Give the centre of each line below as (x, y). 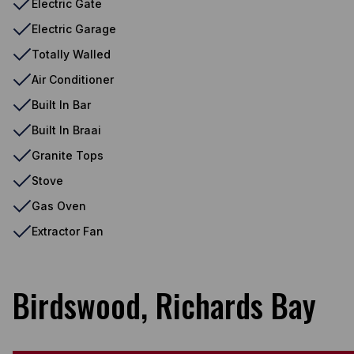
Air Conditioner (73, 79)
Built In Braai (66, 130)
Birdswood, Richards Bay (164, 305)
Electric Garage (74, 28)
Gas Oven (59, 205)
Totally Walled (71, 54)
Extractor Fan (68, 231)
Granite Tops (68, 155)
